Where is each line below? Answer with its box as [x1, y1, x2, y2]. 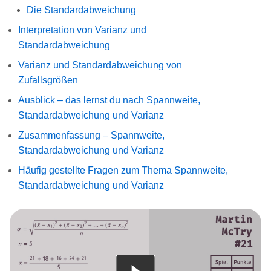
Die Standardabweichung [27, 4, 136, 15]
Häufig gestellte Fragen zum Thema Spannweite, [18, 165, 228, 175]
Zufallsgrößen [18, 74, 78, 85]
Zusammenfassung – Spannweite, [18, 129, 165, 140]
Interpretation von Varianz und [18, 24, 146, 35]
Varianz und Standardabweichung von [18, 59, 182, 70]
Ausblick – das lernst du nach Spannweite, [18, 94, 200, 105]
